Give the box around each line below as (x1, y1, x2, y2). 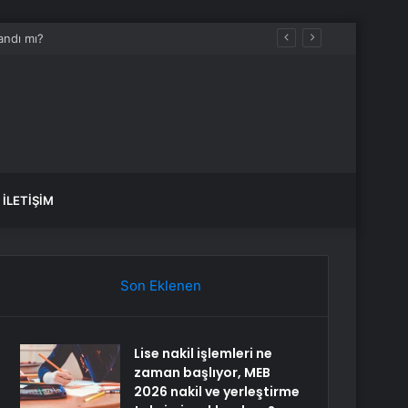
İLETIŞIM (3, 193, 54, 208)
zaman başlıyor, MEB (134, 363, 271, 382)
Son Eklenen (119, 277, 201, 294)
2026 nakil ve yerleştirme (134, 382, 301, 401)
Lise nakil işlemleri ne (134, 344, 273, 362)
